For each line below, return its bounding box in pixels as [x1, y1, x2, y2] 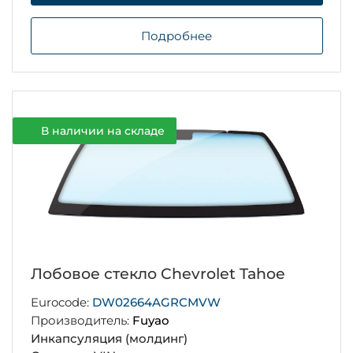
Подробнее [141, 28, 212, 43]
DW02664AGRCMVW [91, 295, 221, 310]
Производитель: [30, 312, 132, 328]
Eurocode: [30, 295, 92, 310]
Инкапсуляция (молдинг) [30, 330, 188, 346]
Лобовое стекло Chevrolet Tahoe [30, 265, 285, 284]
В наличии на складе [40, 124, 165, 139]
